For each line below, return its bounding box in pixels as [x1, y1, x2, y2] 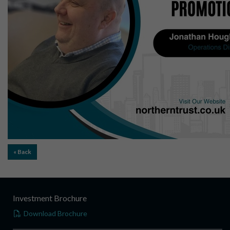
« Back [13, 148, 31, 156]
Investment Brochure [13, 193, 87, 203]
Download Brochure [22, 209, 87, 218]
